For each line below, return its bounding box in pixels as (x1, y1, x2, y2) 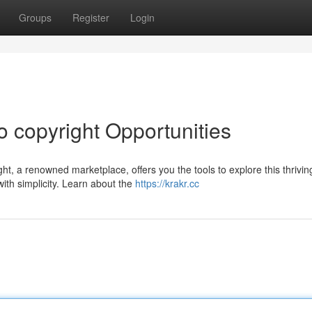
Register (72, 10, 109, 24)
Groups (19, 10, 52, 24)
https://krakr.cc (135, 176, 199, 190)
